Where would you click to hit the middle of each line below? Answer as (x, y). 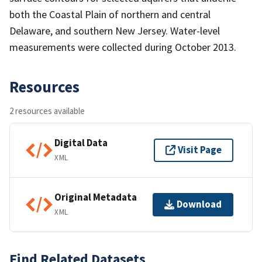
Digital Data (81, 143)
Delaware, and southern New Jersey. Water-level (115, 30)
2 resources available (47, 111)
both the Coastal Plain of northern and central (110, 14)
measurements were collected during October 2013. (123, 47)
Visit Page (200, 150)
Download (199, 204)
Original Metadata (96, 197)
